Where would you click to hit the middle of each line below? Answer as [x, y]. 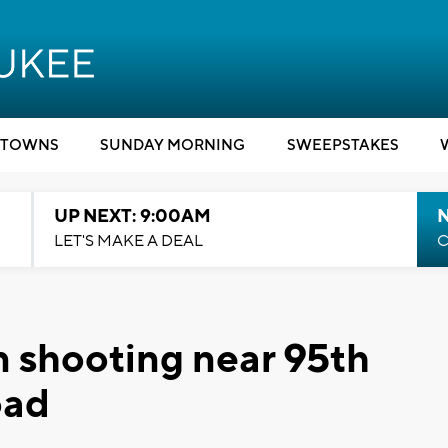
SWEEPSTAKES [342, 145]
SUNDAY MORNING [172, 145]
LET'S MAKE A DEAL [128, 241]
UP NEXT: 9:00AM [132, 216]
